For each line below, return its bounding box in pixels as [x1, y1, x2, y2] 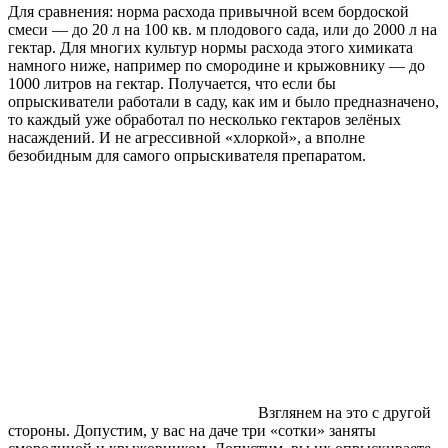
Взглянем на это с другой [258, 404, 431, 422]
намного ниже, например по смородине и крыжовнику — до [8, 57, 425, 75]
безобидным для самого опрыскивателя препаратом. [8, 147, 366, 165]
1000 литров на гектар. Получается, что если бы [8, 75, 336, 93]
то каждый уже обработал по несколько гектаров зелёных [8, 111, 401, 129]
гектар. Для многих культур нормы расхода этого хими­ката [8, 39, 413, 57]
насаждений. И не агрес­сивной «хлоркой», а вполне [8, 129, 365, 147]
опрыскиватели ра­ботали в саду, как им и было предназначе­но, [8, 93, 439, 111]
